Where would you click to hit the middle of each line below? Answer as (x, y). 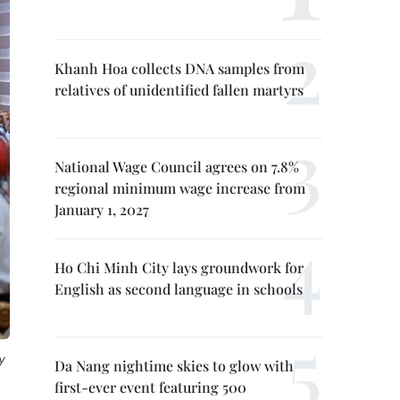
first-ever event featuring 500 (150, 387)
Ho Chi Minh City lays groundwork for (179, 267)
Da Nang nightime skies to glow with (174, 366)
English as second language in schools (179, 289)
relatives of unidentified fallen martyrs (179, 90)
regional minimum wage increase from (180, 188)
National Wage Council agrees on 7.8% (177, 167)
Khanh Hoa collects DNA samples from (179, 68)
